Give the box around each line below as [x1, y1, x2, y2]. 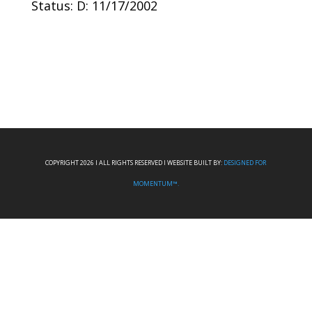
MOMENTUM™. [132, 179, 179, 188]
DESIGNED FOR [224, 158, 267, 167]
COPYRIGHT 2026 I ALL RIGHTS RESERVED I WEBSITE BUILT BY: [45, 158, 224, 167]
